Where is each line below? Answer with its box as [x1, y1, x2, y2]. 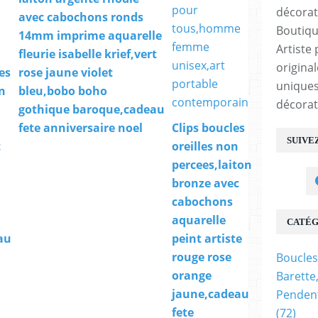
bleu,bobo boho [18, 83, 107, 99]
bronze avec [172, 175, 239, 192]
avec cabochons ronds [18, 9, 143, 26]
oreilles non [172, 138, 238, 155]
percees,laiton [172, 157, 252, 173]
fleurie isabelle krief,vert [18, 46, 157, 62]
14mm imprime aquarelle [18, 28, 162, 44]
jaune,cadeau [172, 286, 249, 302]
